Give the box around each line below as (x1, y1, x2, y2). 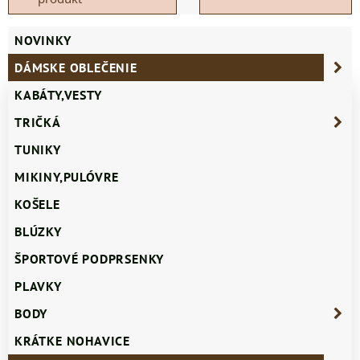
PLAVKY (14, 278, 62, 295)
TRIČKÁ (14, 114, 61, 131)
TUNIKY (14, 141, 61, 158)
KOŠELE (14, 196, 60, 213)
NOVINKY (14, 32, 72, 49)
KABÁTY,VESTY (14, 87, 102, 104)
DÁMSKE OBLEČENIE (14, 59, 137, 76)
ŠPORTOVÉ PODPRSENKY (14, 251, 165, 268)
